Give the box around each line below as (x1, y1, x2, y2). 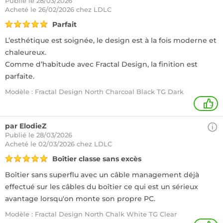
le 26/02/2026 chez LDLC (30, 5, 111, 13)
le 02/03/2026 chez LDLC (30, 140, 112, 148)
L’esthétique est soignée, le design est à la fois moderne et (5, 36, 217, 45)
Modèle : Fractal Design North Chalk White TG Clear (5, 210, 177, 218)
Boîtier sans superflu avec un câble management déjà (5, 170, 199, 179)
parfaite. (5, 72, 34, 81)
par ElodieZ (5, 121, 46, 130)
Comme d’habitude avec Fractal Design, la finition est (5, 60, 198, 69)
